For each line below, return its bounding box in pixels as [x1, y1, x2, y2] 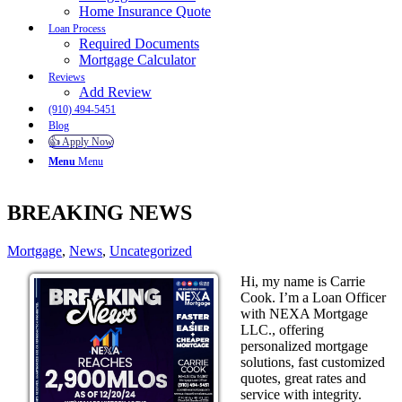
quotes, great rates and [240, 370, 366, 386]
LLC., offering [240, 321, 324, 337]
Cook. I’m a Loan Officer [240, 289, 386, 305]
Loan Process [48, 22, 106, 35]
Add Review [79, 84, 152, 100]
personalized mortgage [240, 337, 368, 354]
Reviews [48, 71, 85, 83]
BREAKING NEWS [7, 200, 192, 224]
